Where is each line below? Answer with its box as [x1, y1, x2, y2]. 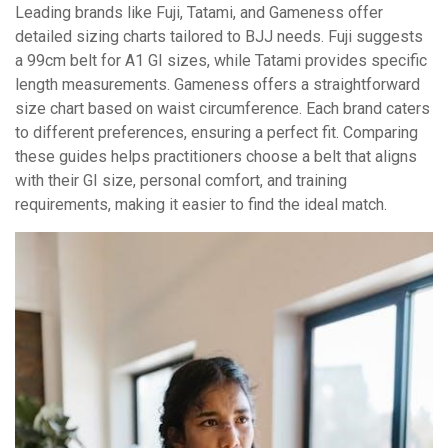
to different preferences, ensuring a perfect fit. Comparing [15, 122, 418, 142]
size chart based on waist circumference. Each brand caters [15, 98, 430, 118]
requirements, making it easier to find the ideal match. [15, 194, 387, 214]
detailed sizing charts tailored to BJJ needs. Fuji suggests [15, 26, 423, 46]
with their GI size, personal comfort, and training [15, 170, 347, 190]
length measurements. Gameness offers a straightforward [15, 74, 420, 94]
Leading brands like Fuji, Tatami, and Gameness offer [15, 2, 383, 22]
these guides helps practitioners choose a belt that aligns [15, 146, 417, 166]
